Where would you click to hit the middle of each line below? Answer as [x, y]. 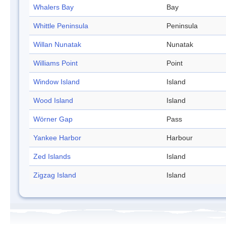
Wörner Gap [53, 119]
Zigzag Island [55, 175]
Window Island [56, 82]
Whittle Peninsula [61, 26]
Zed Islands [52, 157]
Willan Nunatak [57, 45]
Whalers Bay [53, 7]
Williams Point [55, 63]
